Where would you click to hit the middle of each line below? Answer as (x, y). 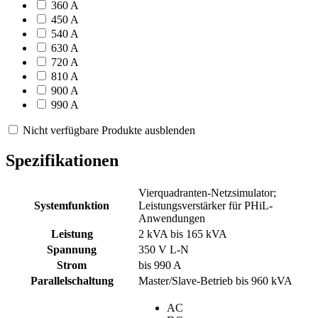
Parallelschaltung (72, 280)
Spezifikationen (62, 160)
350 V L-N (164, 249)
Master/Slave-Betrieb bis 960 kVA (215, 280)
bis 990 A (160, 265)
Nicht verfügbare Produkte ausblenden (109, 130)
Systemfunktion (72, 205)
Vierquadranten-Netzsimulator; (207, 192)
